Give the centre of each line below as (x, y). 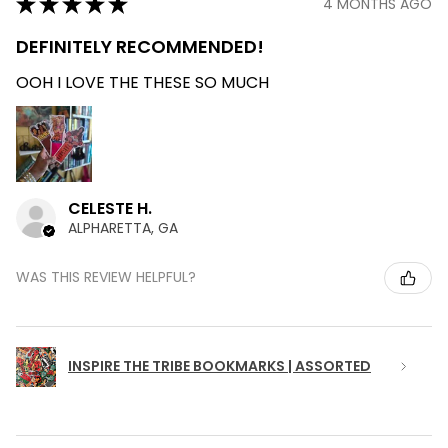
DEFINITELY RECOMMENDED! (140, 47)
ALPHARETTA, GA (123, 227)
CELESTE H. (110, 208)
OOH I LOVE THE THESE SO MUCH (142, 82)
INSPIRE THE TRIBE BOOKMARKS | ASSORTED (219, 366)
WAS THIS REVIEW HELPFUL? (106, 277)
